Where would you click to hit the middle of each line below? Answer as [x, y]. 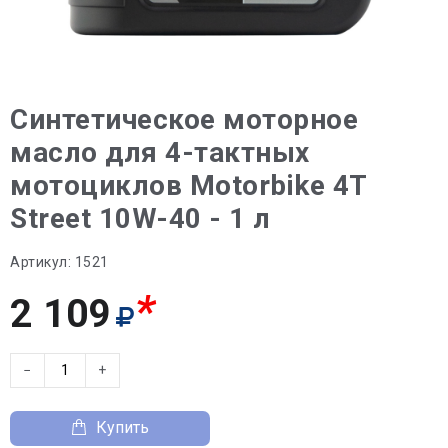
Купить [122, 427]
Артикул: [40, 261]
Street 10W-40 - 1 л [140, 218]
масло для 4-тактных [160, 152]
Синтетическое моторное [184, 119]
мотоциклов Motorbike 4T [188, 185]
